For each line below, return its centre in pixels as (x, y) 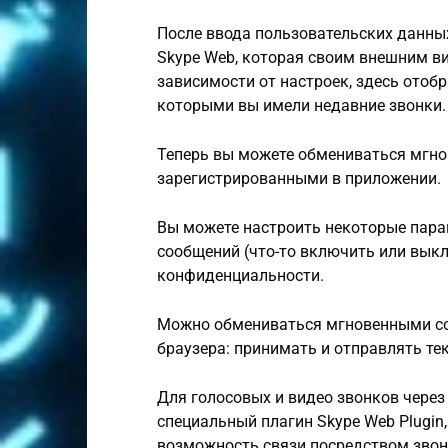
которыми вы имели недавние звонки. (301, 105)
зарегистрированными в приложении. (299, 178)
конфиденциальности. (240, 275)
